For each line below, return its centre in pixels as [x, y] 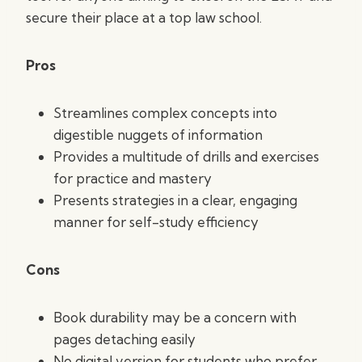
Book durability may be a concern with [175, 317]
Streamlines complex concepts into [165, 113]
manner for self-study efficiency [156, 222]
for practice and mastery [133, 178]
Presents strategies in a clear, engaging [175, 200]
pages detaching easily [124, 339]
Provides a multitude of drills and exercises [186, 156]
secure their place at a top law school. [144, 17]
